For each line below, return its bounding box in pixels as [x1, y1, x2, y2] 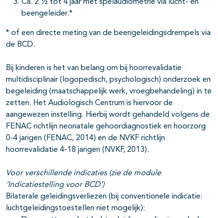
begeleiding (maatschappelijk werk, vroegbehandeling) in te [6, 88, 212, 96]
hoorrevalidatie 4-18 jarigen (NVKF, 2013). [6, 146, 149, 154]
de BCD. [6, 41, 35, 49]
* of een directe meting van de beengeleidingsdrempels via [6, 29, 211, 37]
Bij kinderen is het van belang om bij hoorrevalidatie [6, 64, 182, 73]
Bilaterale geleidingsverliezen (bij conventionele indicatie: [6, 193, 202, 201]
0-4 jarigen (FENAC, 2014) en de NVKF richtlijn [6, 134, 165, 143]
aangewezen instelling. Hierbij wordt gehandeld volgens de [6, 111, 210, 119]
